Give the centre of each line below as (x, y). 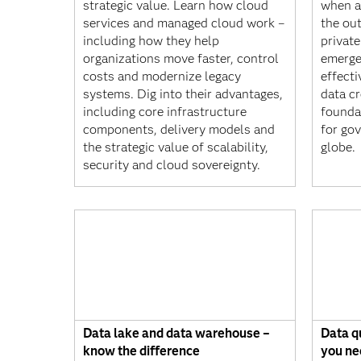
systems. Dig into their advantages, (183, 93)
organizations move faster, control (181, 58)
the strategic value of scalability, (176, 147)
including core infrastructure (165, 111)
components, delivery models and (179, 129)
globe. (338, 147)
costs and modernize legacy (162, 76)
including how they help (151, 40)
